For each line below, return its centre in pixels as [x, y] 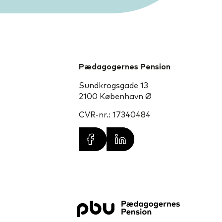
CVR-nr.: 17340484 [115, 115]
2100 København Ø [115, 96]
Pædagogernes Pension [125, 67]
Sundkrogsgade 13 [114, 85]
